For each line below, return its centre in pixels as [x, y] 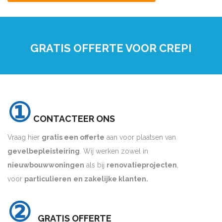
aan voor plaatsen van [140, 138]
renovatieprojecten [142, 165]
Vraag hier [25, 138]
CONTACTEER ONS [73, 119]
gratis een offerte [73, 138]
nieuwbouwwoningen [46, 165]
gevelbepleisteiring [44, 151]
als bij [95, 165]
